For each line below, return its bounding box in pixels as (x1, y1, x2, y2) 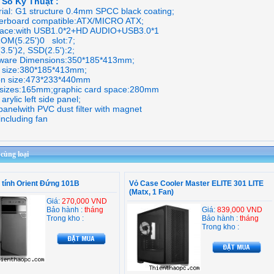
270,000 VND (62, 197, 107, 206)
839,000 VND (217, 206, 262, 214)
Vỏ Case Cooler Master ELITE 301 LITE (129, 179, 264, 188)
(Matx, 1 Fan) (129, 188, 174, 196)
